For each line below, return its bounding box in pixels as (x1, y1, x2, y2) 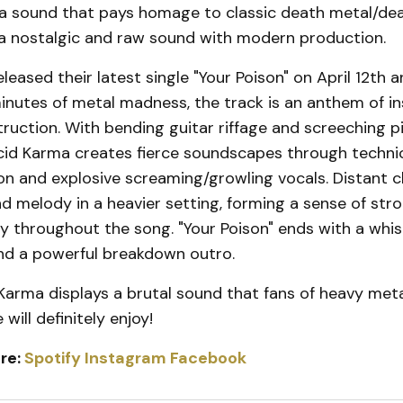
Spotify (23, 347, 81, 370)
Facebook (169, 347, 246, 370)
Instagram (84, 347, 166, 370)
